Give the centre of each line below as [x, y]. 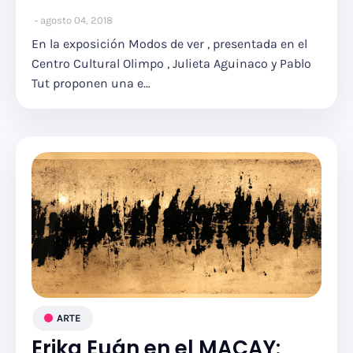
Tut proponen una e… [91, 83]
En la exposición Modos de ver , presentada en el [169, 44]
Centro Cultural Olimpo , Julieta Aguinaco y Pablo [171, 63]
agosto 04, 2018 [76, 20]
